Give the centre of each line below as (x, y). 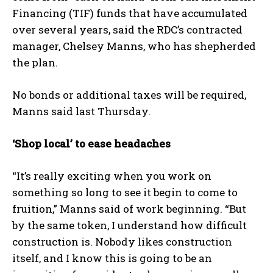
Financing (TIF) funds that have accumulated (130, 13)
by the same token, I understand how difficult (129, 225)
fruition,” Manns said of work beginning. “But (129, 209)
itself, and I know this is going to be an (112, 258)
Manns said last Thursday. (81, 112)
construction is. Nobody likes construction (122, 242)
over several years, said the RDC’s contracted (127, 30)
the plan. (35, 63)
